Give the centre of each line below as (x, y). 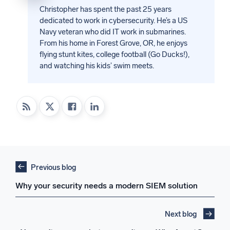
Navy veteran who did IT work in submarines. (112, 32)
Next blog (181, 214)
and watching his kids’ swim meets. (97, 66)
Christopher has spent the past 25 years (105, 9)
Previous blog (53, 167)
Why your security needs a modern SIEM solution (107, 185)
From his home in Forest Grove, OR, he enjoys (113, 43)
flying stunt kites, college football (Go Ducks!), (114, 55)
